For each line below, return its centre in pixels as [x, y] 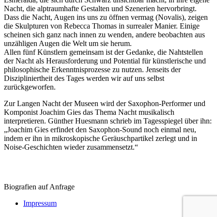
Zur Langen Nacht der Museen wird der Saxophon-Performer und [105, 103]
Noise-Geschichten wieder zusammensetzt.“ [71, 147]
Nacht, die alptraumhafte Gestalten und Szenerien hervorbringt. [100, 8]
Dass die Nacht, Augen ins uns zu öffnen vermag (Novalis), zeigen [106, 17]
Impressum [40, 203]
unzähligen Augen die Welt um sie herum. [68, 43]
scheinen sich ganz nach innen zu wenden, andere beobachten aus [104, 34]
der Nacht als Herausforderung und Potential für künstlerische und [105, 61]
